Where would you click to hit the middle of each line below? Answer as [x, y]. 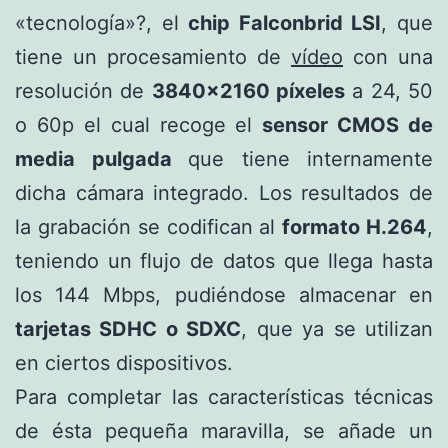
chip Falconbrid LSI [285, 22]
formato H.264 [355, 226]
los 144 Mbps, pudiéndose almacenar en [224, 294]
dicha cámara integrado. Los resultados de [224, 192]
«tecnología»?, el [102, 22]
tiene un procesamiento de [153, 56]
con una [388, 56]
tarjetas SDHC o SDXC [128, 328]
